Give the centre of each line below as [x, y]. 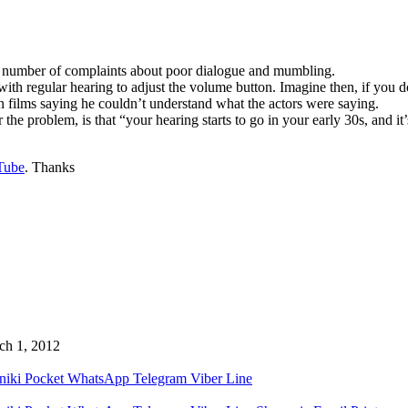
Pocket [44, 378]
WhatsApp [98, 378]
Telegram [160, 378]
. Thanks [50, 167]
